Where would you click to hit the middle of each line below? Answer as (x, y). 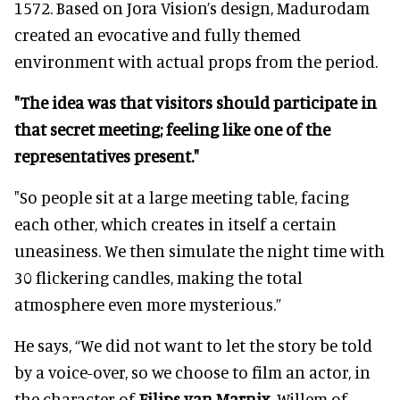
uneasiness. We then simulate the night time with (200, 250)
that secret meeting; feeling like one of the (172, 129)
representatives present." (107, 155)
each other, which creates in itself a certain (175, 223)
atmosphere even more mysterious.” (148, 304)
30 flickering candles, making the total (158, 277)
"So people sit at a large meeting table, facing (182, 196)
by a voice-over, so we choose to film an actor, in (192, 371)
